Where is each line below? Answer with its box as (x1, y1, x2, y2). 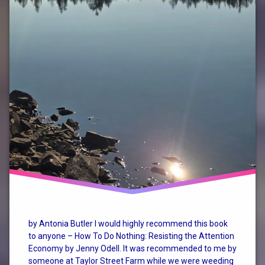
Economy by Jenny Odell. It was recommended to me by (28, 244, 237, 254)
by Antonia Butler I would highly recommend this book (28, 219, 228, 229)
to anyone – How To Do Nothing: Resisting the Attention (28, 231, 234, 241)
